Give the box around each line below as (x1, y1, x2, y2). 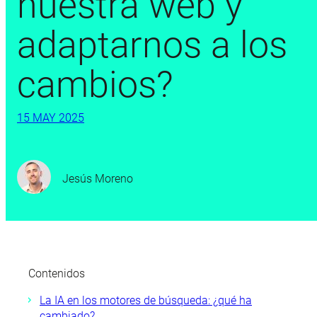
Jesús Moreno (62, 172, 133, 185)
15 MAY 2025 (17, 111, 84, 125)
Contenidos (28, 267, 85, 280)
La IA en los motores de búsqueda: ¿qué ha (40, 294, 252, 307)
